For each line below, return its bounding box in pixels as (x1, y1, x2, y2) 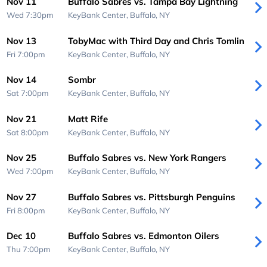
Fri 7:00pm (7, 49, 46, 59)
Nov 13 (7, 35, 37, 46)
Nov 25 (7, 152, 37, 164)
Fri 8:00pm (7, 205, 46, 215)
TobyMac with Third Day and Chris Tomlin (67, 35, 244, 46)
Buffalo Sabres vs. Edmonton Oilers (67, 230, 219, 242)
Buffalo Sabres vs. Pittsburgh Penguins (67, 191, 235, 203)
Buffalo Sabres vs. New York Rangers (67, 152, 226, 164)
